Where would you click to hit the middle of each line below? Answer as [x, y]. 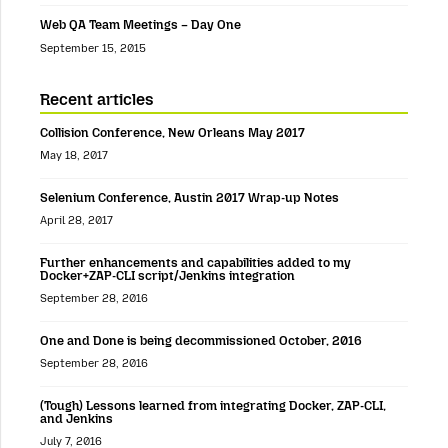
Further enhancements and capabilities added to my [195, 262]
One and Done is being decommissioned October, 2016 [201, 340]
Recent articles [97, 99]
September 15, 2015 [93, 48]
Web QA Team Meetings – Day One [140, 25]
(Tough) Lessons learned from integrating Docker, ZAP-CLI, [213, 405]
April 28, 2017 [76, 220]
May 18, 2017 [74, 155]
